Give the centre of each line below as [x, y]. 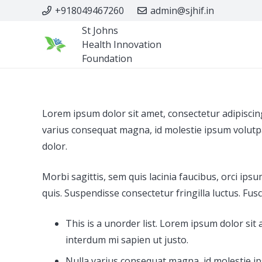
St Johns [100, 30]
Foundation [107, 58]
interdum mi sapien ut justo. [127, 240]
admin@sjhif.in [182, 11]
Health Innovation [121, 44]
